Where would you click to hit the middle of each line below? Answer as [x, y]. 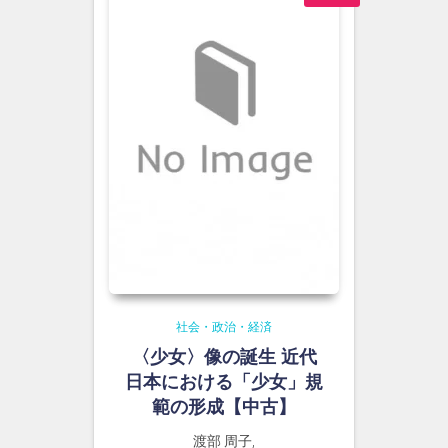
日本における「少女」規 [224, 382]
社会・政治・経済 [224, 327]
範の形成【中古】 [224, 407]
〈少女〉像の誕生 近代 [224, 357]
